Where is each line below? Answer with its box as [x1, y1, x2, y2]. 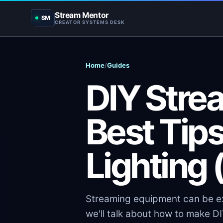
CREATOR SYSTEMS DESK [55, 19, 125, 25]
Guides [107, 61, 129, 69]
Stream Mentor [55, 10, 109, 20]
